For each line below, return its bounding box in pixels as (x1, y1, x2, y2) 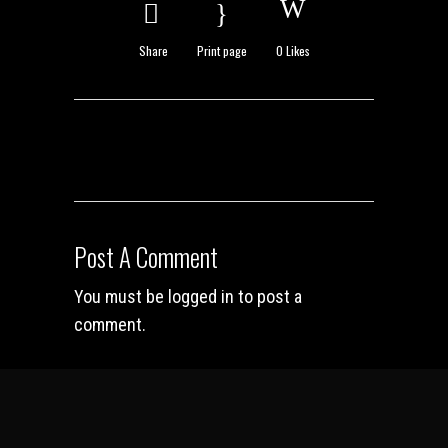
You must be (74, 286, 168, 307)
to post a (234, 286, 302, 307)
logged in (168, 286, 234, 307)
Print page (196, 42, 247, 59)
